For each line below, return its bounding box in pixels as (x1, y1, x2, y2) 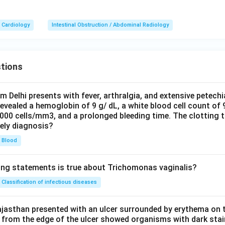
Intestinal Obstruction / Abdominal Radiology (52, 22, 169, 28)
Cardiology (2, 22, 30, 28)
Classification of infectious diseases (2, 179, 97, 185)
